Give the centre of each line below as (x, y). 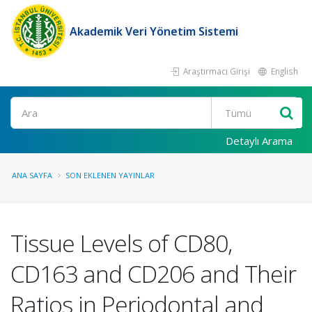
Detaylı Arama (259, 141)
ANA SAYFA (32, 175)
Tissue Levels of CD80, (121, 243)
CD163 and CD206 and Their (153, 274)
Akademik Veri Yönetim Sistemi (154, 31)
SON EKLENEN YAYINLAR (110, 175)
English (283, 71)
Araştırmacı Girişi (216, 71)
